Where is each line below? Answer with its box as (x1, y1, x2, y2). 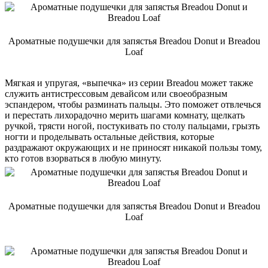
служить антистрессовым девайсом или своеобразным (5, 88, 227, 99)
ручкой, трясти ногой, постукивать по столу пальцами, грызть (5, 120, 260, 131)
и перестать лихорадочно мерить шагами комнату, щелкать (5, 109, 245, 120)
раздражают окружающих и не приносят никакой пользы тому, (5, 142, 262, 153)
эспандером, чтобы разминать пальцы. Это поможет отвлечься (5, 99, 261, 109)
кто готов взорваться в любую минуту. (5, 153, 162, 163)
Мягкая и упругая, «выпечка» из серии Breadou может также (5, 77, 253, 88)
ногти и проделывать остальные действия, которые (5, 131, 214, 142)
